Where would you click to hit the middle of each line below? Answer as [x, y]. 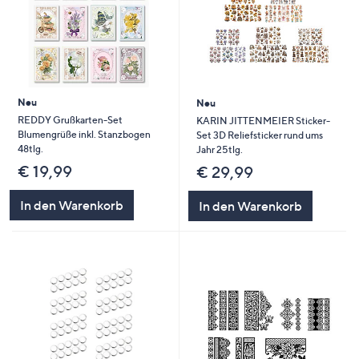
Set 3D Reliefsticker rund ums [259, 135]
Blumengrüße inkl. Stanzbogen [84, 135]
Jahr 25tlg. [219, 149]
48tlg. [30, 149]
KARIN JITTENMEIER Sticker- [263, 120]
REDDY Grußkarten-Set [70, 120]
